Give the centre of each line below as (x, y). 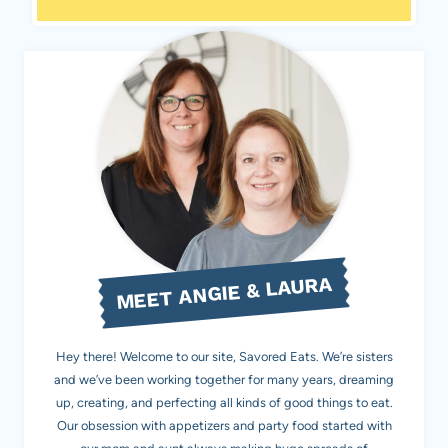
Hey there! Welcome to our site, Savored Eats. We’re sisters (224, 357)
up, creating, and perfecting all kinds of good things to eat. (224, 403)
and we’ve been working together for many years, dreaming (224, 380)
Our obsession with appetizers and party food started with (224, 426)
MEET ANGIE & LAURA (224, 293)
